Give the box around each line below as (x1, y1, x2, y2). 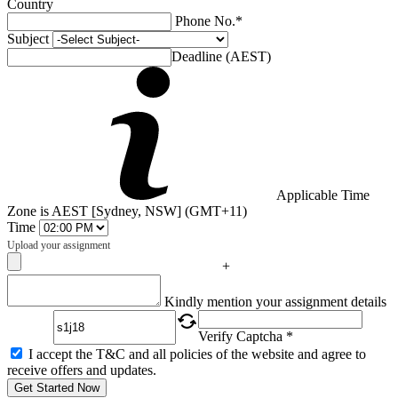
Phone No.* (175, 12, 243, 28)
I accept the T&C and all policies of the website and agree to (28, 346, 366, 362)
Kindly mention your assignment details (164, 293, 386, 309)
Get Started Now (14, 380, 99, 394)
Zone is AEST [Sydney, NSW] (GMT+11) (7, 203, 247, 219)
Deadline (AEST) (171, 48, 271, 64)
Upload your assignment (7, 238, 110, 251)
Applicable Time (276, 187, 370, 203)
